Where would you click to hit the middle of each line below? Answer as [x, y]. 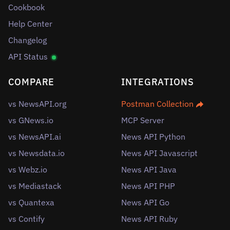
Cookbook [26, 7]
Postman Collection [158, 104]
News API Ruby [149, 219]
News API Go [145, 202]
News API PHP [148, 186]
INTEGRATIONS [158, 82]
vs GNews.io [31, 120]
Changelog [27, 40]
